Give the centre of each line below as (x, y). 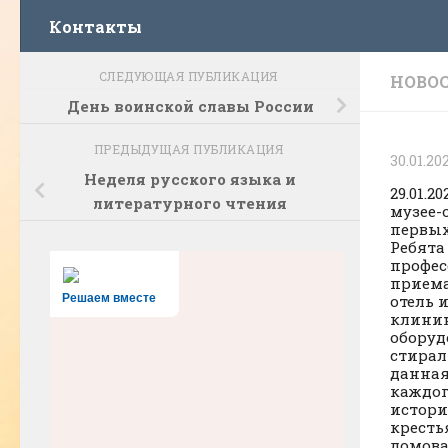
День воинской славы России (190, 105)
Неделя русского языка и (190, 178)
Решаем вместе (109, 297)
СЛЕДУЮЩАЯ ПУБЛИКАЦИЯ (190, 76)
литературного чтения (190, 202)
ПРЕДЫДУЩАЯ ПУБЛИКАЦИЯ (190, 148)
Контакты (95, 26)
